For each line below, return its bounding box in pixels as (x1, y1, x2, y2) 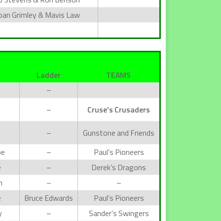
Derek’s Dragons (91, 161, 146, 173)
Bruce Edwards (24, 191, 73, 204)
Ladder (36, 69, 61, 81)
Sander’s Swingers (88, 207, 149, 219)
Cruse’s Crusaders (87, 103, 150, 115)
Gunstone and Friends (83, 126, 154, 139)
